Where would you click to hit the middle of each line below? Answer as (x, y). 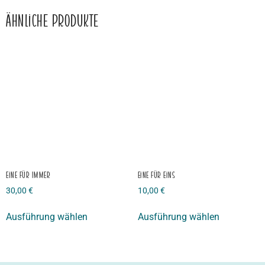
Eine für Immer (28, 174)
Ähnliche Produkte (52, 20)
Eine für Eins (156, 174)
